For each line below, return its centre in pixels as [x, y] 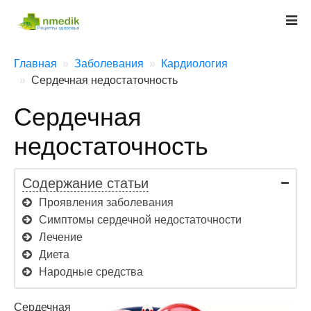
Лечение [61, 237]
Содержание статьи [85, 183]
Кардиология [194, 64]
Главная [35, 64]
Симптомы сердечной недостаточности [140, 220]
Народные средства [91, 272]
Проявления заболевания [106, 202]
